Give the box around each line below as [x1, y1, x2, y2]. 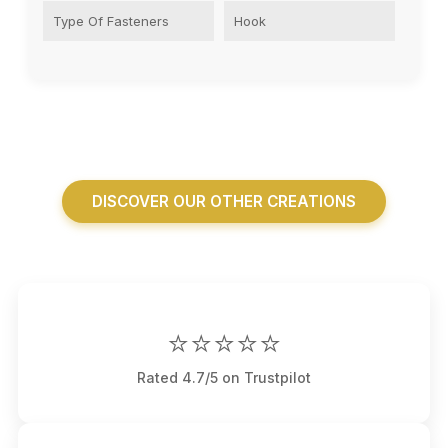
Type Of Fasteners [53, 13, 169, 30]
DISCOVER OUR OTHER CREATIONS [92, 192, 356, 212]
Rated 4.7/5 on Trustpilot [137, 369, 311, 387]
